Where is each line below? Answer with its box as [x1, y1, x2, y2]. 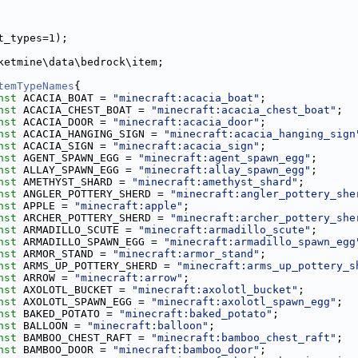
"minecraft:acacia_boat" [113, 92, 260, 104]
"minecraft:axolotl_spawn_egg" [151, 296, 336, 308]
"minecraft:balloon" [87, 320, 209, 332]
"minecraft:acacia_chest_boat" [151, 104, 336, 116]
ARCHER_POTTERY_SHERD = [17, 212, 170, 224]
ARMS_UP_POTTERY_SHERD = [17, 260, 177, 272]
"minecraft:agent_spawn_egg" [138, 152, 311, 164]
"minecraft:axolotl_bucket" [132, 284, 298, 296]
